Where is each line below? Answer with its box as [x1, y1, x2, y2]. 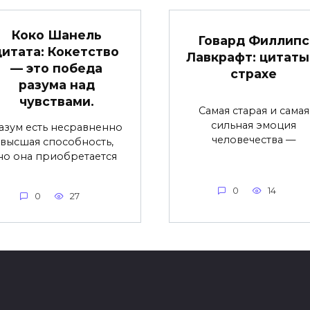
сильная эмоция [211, 119, 296, 132]
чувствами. [19, 94, 94, 109]
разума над [18, 77, 95, 93]
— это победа [10, 61, 102, 76]
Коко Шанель [11, 28, 102, 43]
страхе [230, 66, 277, 82]
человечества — [212, 134, 295, 147]
